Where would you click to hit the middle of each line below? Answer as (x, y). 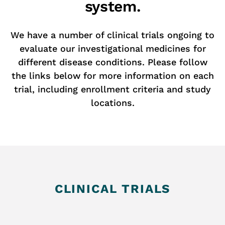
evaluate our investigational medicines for (113, 48)
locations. (113, 103)
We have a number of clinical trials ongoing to (113, 35)
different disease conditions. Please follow (113, 62)
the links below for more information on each (113, 76)
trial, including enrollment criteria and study (113, 89)
